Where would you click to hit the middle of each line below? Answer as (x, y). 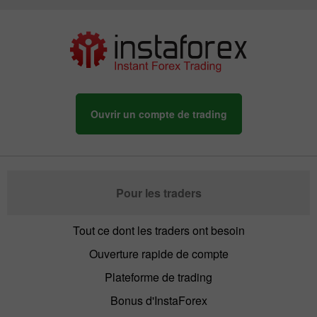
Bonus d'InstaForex (158, 301)
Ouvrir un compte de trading (158, 114)
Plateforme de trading (158, 277)
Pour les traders (158, 193)
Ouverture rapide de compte (158, 254)
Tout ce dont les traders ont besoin (158, 231)
